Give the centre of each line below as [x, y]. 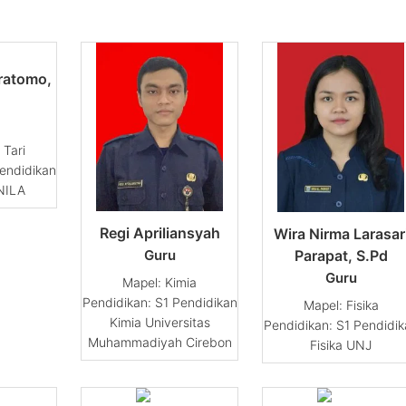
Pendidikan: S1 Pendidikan [159, 303]
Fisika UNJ [341, 344]
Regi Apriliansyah [159, 233]
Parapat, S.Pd [341, 255]
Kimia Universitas [159, 323]
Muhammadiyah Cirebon [159, 343]
